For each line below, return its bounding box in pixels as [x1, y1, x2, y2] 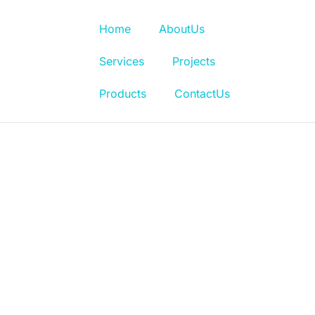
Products [99, 86, 146, 101]
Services [99, 54, 144, 68]
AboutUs [159, 22, 205, 36]
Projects [172, 54, 215, 68]
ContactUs [174, 86, 230, 101]
